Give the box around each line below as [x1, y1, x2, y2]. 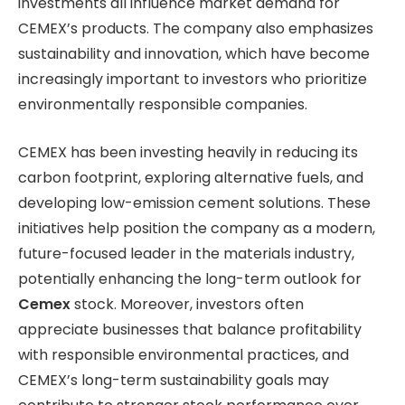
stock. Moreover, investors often [71, 294, 304, 315]
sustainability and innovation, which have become [18, 43, 370, 65]
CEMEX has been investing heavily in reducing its [18, 142, 358, 163]
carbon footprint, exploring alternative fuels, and [18, 167, 363, 188]
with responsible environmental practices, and [18, 344, 349, 365]
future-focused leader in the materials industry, [18, 243, 354, 264]
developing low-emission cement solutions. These [18, 193, 371, 213]
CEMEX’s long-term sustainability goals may [18, 370, 329, 391]
